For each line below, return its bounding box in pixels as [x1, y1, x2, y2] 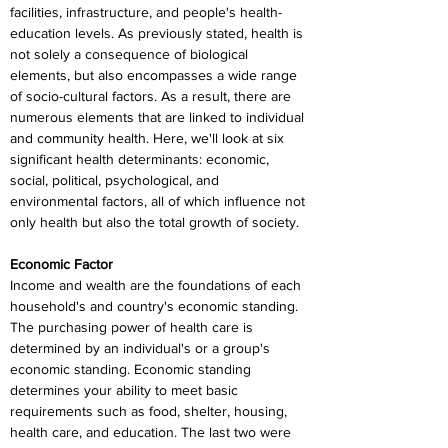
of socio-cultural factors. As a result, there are [10, 88, 295, 104]
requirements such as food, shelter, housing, [10, 403, 291, 419]
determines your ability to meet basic [10, 382, 242, 398]
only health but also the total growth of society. [10, 214, 299, 230]
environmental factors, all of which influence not [10, 193, 309, 209]
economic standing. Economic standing [10, 361, 255, 377]
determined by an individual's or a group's [10, 340, 274, 356]
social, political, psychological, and [10, 172, 223, 188]
